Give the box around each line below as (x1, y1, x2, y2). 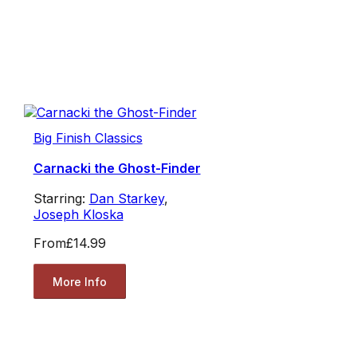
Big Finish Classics (33, 130, 143, 147)
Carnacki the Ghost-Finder (33, 160, 201, 177)
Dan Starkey (88, 190, 164, 207)
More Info (52, 274, 107, 288)
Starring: (33, 190, 89, 207)
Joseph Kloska (33, 206, 124, 223)
